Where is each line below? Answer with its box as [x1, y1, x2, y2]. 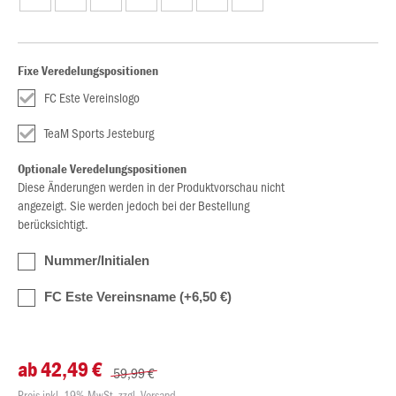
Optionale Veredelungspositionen [18, 160, 187, 177]
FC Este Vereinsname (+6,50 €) [44, 289, 232, 304]
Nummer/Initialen [44, 253, 149, 268]
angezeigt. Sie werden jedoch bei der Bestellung [18, 196, 249, 214]
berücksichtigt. [18, 215, 88, 232]
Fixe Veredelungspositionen [18, 62, 158, 79]
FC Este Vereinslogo [44, 88, 140, 106]
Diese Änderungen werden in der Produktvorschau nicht [18, 178, 285, 195]
